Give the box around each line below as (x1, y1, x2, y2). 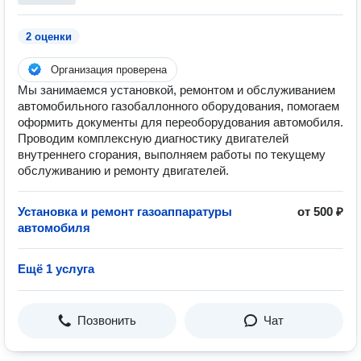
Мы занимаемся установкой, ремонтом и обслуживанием (18, 83, 335, 97)
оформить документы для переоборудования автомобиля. (18, 115, 343, 129)
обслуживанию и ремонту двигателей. (18, 164, 229, 177)
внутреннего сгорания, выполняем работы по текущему (18, 147, 326, 161)
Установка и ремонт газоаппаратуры (18, 205, 232, 218)
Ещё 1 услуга (18, 262, 94, 276)
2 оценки (26, 31, 72, 43)
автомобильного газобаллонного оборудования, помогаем (18, 99, 339, 113)
